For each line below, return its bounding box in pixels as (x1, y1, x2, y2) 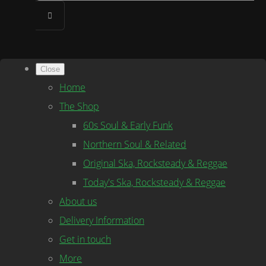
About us (59, 195, 97, 208)
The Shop (59, 100, 99, 113)
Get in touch (59, 233, 111, 246)
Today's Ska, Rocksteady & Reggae (83, 176, 226, 189)
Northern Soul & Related (83, 138, 186, 151)
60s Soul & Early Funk (83, 119, 173, 132)
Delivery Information (59, 214, 144, 227)
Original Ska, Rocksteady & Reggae (83, 157, 227, 170)
